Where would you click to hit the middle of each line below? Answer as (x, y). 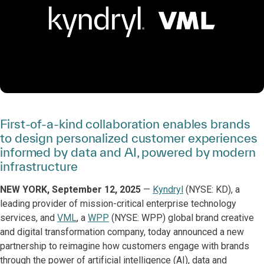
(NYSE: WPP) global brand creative (181, 218)
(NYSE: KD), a (212, 189)
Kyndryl (168, 189)
